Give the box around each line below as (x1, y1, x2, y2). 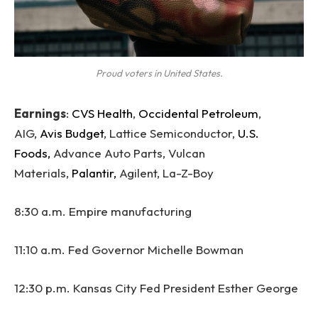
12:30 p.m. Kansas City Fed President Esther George (14, 280, 298, 296)
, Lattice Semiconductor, (104, 125, 238, 141)
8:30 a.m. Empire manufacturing (14, 203, 192, 219)
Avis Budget (40, 125, 104, 141)
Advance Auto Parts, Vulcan (50, 145, 205, 160)
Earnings (14, 105, 66, 121)
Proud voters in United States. (95, 66, 223, 79)
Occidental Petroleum (138, 105, 258, 121)
